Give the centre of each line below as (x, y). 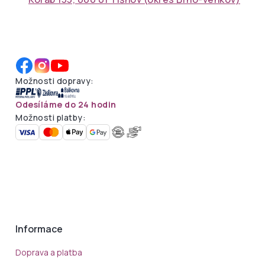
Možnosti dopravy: (55, 80)
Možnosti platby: (51, 117)
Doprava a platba (49, 252)
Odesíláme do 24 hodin (66, 104)
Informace (39, 229)
